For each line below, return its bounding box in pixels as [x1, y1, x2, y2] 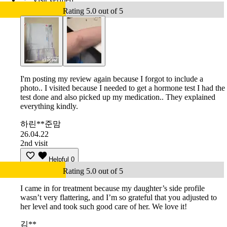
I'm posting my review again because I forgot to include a [20, 74, 203, 84]
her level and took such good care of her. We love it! [20, 202, 187, 211]
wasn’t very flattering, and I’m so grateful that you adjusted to [20, 193, 217, 202]
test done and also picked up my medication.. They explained [20, 93, 215, 102]
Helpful [49, 156, 69, 164]
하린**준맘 [20, 120, 61, 129]
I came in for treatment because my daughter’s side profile [20, 184, 205, 193]
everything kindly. [20, 102, 78, 111]
